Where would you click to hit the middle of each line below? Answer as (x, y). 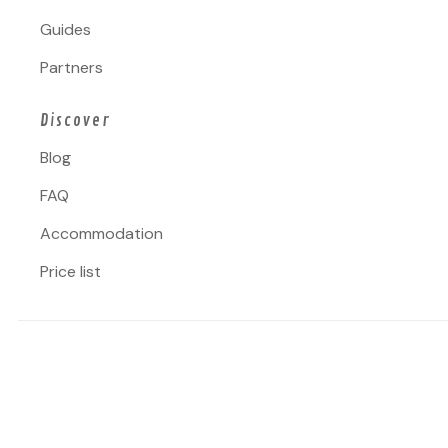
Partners (71, 68)
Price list (70, 271)
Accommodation (101, 233)
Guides (65, 30)
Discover (74, 121)
